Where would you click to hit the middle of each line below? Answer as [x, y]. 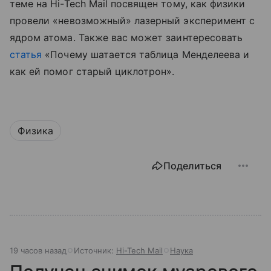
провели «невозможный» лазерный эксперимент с [132, 20]
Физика [35, 130]
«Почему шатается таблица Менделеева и [146, 54]
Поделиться [192, 165]
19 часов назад [38, 250]
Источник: [95, 250]
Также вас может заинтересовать [161, 37]
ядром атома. [44, 37]
